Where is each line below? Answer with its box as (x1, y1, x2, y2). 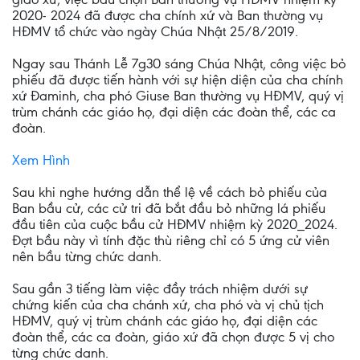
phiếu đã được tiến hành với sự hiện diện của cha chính (12, 72, 343, 88)
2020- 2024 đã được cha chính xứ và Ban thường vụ (12, 7, 323, 23)
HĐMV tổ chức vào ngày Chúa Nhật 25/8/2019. (12, 23, 298, 39)
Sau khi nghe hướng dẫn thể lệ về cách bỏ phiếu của (12, 184, 327, 200)
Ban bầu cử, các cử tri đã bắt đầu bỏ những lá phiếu (12, 200, 325, 216)
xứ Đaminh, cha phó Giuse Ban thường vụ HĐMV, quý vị (12, 88, 344, 104)
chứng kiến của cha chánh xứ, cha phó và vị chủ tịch (12, 297, 324, 313)
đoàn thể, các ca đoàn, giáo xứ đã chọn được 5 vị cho (12, 329, 334, 345)
